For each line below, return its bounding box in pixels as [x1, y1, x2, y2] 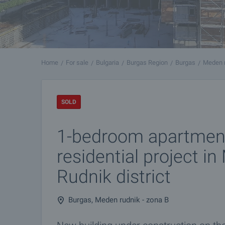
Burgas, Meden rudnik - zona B [68, 195, 169, 204]
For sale [66, 59, 88, 66]
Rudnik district [57, 166, 171, 187]
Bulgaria [96, 59, 119, 66]
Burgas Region [127, 59, 168, 66]
